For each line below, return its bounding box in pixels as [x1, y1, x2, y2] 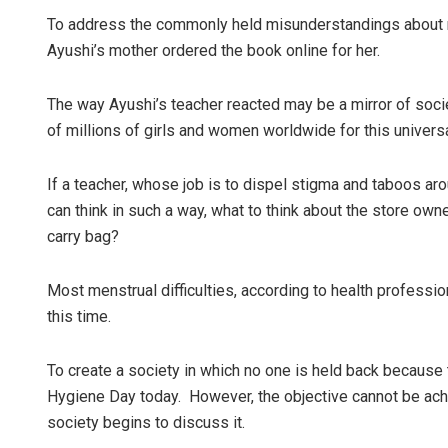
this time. [47, 307, 111, 327]
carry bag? [47, 227, 119, 247]
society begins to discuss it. [47, 413, 245, 433]
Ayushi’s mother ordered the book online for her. [47, 41, 380, 61]
